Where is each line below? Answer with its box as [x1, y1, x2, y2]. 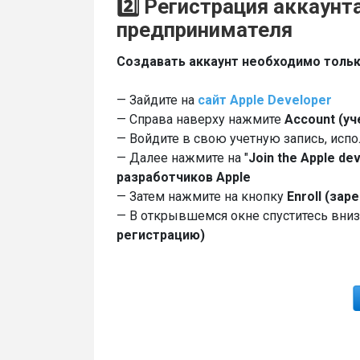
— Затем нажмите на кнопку [117, 188, 287, 204]
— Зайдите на [117, 92, 198, 108]
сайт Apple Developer [198, 92, 332, 108]
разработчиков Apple [117, 169, 251, 185]
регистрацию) [117, 227, 205, 243]
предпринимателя [117, 17, 292, 42]
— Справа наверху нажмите [117, 111, 284, 127]
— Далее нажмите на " [117, 149, 248, 166]
